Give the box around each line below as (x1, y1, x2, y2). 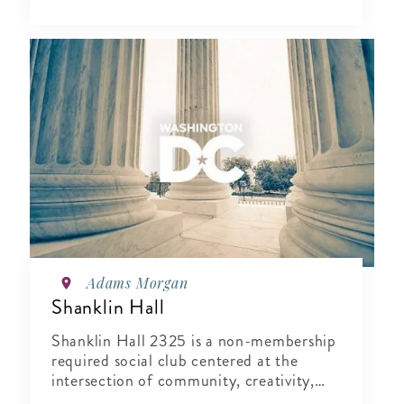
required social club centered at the (51, 349, 298, 373)
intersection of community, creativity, (51, 369, 315, 393)
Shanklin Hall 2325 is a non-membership (51, 329, 336, 353)
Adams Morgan (87, 273, 188, 293)
